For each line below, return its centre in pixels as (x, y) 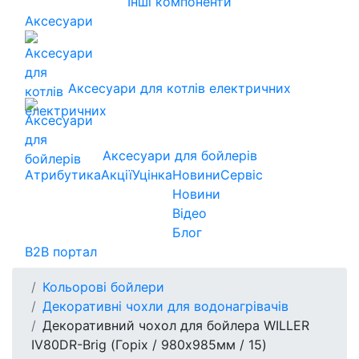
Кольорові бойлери (103, 286)
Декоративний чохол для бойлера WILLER (176, 325)
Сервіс (242, 174)
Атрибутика (63, 174)
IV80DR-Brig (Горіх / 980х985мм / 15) (149, 344)
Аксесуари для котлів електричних (179, 88)
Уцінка (152, 174)
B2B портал (61, 251)
